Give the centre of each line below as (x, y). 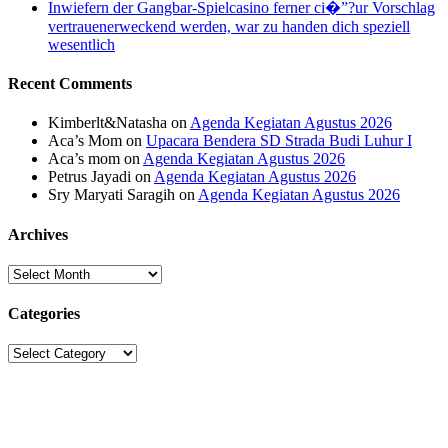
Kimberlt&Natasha (107, 123)
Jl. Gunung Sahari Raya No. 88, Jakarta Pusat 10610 (174, 432)
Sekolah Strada (60, 393)
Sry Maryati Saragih (111, 195)
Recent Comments (70, 84)
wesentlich (81, 44)
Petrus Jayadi (89, 177)
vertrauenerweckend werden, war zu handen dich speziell (229, 26)
